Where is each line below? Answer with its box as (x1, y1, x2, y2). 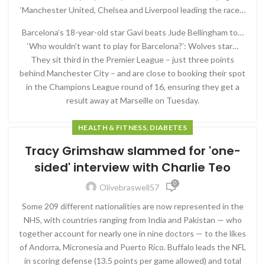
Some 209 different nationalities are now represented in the (21, 201, 244, 211)
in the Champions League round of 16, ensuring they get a (25, 81, 240, 92)
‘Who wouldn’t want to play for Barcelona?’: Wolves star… (27, 40, 238, 51)
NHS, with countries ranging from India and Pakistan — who (23, 214, 242, 225)
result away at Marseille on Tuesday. (66, 95, 199, 105)
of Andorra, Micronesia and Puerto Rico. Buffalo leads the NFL (19, 241, 246, 252)
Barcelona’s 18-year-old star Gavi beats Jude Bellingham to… (21, 27, 244, 37)
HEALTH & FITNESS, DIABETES (78, 122, 187, 132)
